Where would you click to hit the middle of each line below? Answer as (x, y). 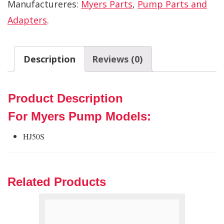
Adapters (27, 20)
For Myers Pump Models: (79, 116)
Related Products (57, 181)
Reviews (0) (117, 59)
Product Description (65, 98)
